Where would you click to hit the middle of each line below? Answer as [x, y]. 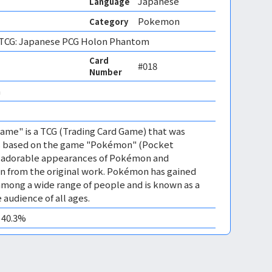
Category [109, 21]
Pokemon [159, 21]
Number [106, 72]
